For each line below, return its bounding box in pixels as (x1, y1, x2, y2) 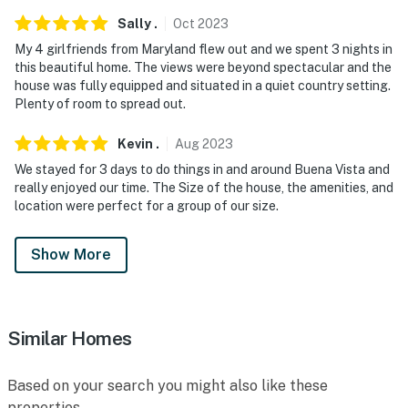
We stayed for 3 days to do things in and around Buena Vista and (15, 161, 390, 177)
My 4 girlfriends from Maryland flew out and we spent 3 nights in (15, 41, 393, 56)
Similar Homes (7, 326, 132, 350)
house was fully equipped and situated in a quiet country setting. (15, 77, 391, 93)
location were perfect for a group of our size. (15, 198, 279, 213)
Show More (31, 245, 111, 263)
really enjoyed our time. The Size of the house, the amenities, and (15, 179, 393, 195)
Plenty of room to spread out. (15, 96, 186, 111)
